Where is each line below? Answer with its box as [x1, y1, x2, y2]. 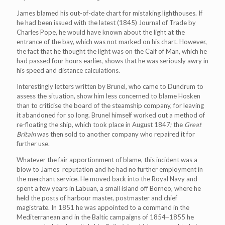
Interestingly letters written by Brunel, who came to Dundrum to [17, 82, 203, 90]
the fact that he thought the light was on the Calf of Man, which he [17, 47, 207, 55]
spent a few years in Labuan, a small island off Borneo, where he [17, 184, 201, 192]
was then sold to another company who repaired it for [36, 130, 195, 138]
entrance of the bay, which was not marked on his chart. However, [17, 38, 207, 46]
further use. [17, 140, 50, 148]
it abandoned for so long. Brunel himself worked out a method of [17, 111, 205, 119]
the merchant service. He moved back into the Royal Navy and [17, 175, 197, 183]
